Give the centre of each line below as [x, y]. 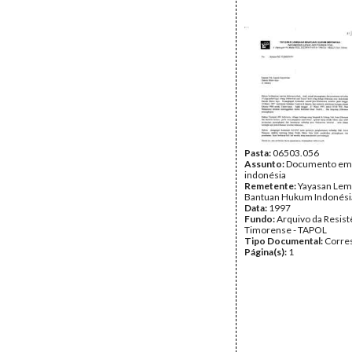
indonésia [265, 175]
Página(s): [266, 252]
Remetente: [271, 186]
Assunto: [265, 164]
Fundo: [260, 219]
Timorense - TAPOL [286, 230]
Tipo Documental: [284, 241]
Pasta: [258, 153]
